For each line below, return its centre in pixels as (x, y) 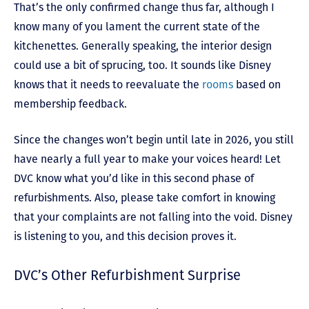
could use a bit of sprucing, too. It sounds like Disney (142, 66)
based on (257, 85)
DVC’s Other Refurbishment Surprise (127, 276)
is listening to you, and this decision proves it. (127, 237)
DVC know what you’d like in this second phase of (134, 179)
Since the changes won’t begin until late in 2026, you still (154, 140)
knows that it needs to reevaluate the (108, 85)
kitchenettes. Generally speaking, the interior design (143, 46)
